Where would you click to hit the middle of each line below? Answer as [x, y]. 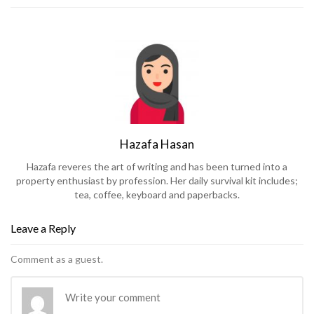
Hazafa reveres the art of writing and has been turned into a [157, 167]
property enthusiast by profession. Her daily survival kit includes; [157, 181]
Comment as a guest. [57, 259]
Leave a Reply [43, 228]
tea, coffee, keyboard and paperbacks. [157, 195]
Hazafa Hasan [157, 144]
